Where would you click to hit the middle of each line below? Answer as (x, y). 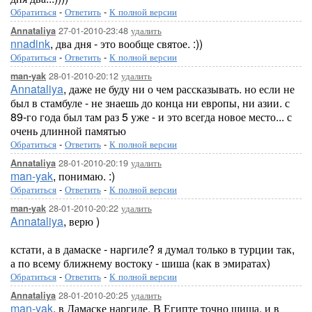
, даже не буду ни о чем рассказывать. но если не (179, 89)
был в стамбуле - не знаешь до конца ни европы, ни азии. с (150, 103)
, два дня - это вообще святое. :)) (126, 44)
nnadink (30, 44)
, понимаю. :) (84, 176)
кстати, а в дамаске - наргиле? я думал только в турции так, (153, 249)
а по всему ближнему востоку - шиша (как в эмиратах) (140, 263)
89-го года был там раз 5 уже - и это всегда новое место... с (151, 117)
